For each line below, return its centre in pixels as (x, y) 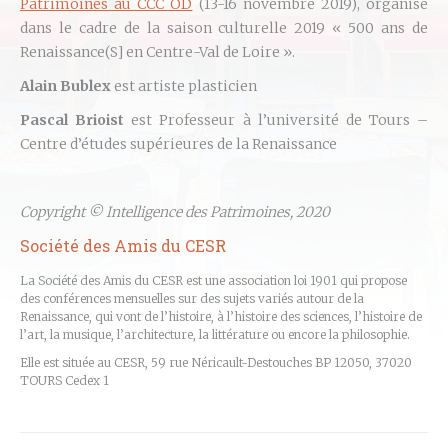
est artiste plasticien (185, 86)
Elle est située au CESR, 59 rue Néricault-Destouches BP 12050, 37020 (216, 362)
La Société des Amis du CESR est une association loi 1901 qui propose (213, 280)
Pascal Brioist (76, 120)
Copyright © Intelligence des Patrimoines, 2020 (175, 212)
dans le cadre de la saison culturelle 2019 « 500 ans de (224, 28)
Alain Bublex (67, 86)
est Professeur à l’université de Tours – (279, 120)
